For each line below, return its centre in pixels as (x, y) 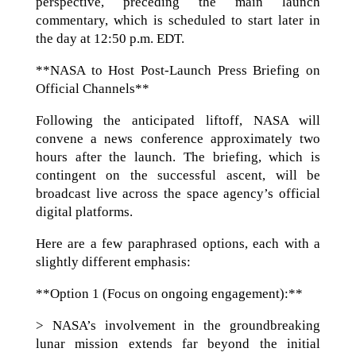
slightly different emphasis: (113, 262)
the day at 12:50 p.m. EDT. (110, 39)
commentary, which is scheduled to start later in (178, 20)
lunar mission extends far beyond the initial (178, 344)
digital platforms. (84, 212)
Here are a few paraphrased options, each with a (178, 244)
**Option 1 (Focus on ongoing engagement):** (169, 294)
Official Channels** (92, 89)
